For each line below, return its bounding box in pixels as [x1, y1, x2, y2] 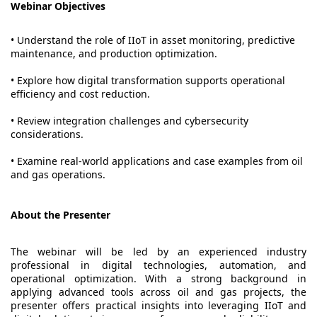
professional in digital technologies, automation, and [11, 258, 306, 272]
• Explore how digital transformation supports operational [11, 74, 285, 88]
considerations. [11, 127, 83, 142]
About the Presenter [11, 208, 110, 222]
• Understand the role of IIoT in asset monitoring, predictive [11, 33, 295, 47]
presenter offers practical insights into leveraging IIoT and [11, 298, 306, 312]
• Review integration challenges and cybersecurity [11, 114, 248, 128]
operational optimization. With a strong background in [11, 271, 306, 285]
